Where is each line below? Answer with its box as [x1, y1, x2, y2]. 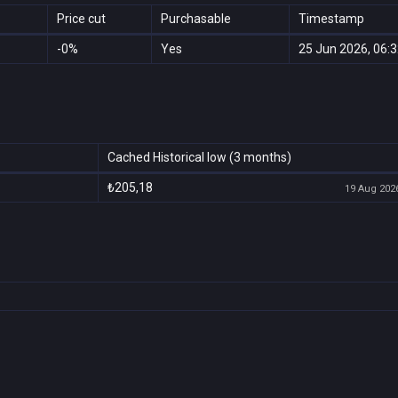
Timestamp [298, 12, 364, 26]
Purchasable [161, 12, 231, 26]
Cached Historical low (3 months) [107, 150, 291, 164]
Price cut [57, 12, 106, 26]
